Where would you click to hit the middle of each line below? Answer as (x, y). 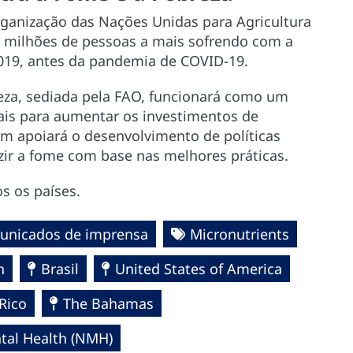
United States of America (199, 269)
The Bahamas (108, 304)
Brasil (60, 269)
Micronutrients (240, 234)
